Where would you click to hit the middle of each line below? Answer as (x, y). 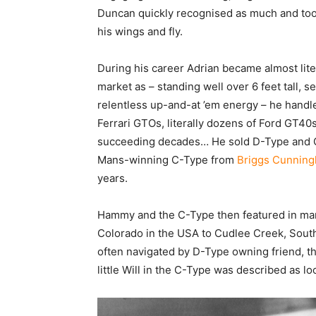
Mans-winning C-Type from (167, 160)
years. (113, 178)
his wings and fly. (140, 31)
